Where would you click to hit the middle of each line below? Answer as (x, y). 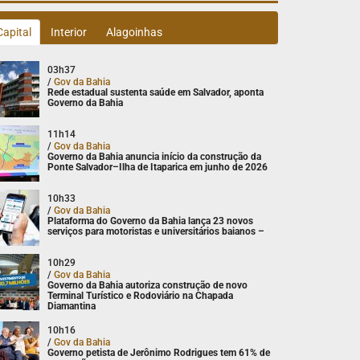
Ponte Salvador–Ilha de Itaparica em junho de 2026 (158, 167)
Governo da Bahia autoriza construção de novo (148, 285)
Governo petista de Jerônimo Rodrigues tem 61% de (159, 352)
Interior (69, 32)
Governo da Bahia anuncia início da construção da (155, 156)
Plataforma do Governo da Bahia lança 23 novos (151, 221)
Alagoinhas (135, 32)
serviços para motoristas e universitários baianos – (156, 231)
